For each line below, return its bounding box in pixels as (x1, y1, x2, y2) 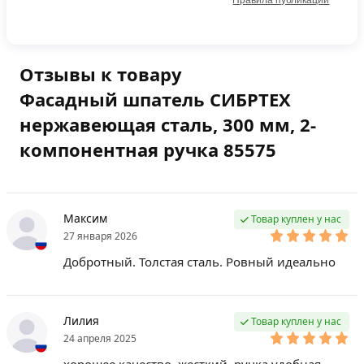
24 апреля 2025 (63, 331, 136, 346)
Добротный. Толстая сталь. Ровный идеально (63, 253, 336, 271)
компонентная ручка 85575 (19, 137, 276, 162)
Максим (63, 210, 107, 227)
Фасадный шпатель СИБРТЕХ (19, 87, 291, 112)
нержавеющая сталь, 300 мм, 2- (19, 112, 316, 137)
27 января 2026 (63, 229, 137, 244)
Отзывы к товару (19, 62, 182, 87)
